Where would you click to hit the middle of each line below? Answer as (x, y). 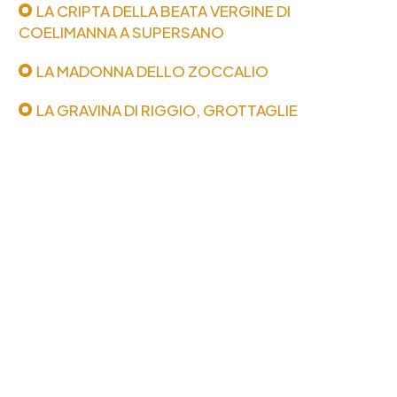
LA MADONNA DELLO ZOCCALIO (153, 70)
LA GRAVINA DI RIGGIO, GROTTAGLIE (167, 109)
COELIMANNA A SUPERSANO (122, 31)
